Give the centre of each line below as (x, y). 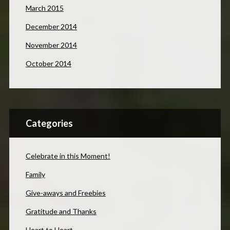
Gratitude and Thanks (61, 211)
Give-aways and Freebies (65, 193)
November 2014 (51, 45)
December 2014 (51, 26)
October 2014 (48, 63)
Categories (49, 123)
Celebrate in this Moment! (68, 156)
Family (35, 174)
